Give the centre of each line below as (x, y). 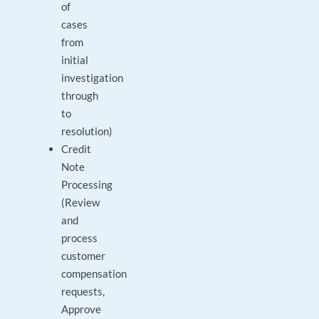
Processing (87, 185)
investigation (93, 78)
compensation (94, 274)
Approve (82, 309)
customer (84, 256)
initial (75, 60)
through (80, 96)
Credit (77, 149)
